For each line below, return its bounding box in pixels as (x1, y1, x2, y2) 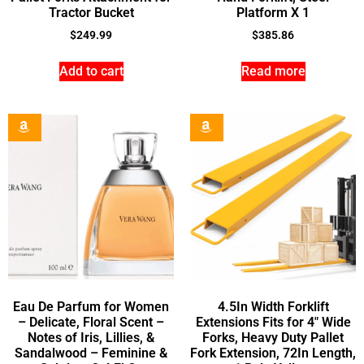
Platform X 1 (236, 4, 310, 20)
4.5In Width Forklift (217, 298, 329, 314)
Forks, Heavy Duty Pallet (202, 329, 344, 345)
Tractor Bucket (48, 4, 134, 20)
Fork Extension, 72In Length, (190, 344, 356, 361)
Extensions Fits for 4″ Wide (195, 314, 351, 330)
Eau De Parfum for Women (13, 298, 169, 314)
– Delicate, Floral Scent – (18, 314, 164, 330)
